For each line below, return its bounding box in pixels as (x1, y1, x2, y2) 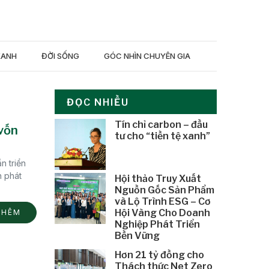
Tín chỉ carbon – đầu (114, 118, 208, 130)
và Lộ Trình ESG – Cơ (114, 195, 211, 207)
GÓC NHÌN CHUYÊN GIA (104, 50, 190, 61)
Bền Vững (114, 229, 160, 241)
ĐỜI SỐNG (41, 50, 79, 61)
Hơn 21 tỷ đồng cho (114, 249, 204, 261)
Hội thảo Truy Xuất (114, 172, 201, 184)
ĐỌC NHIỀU (67, 96, 129, 108)
